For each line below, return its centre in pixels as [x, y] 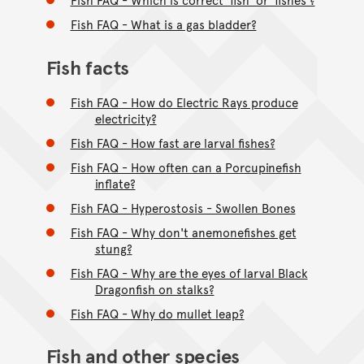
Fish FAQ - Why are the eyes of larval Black [189, 272]
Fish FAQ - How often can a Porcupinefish [186, 167]
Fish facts [88, 67]
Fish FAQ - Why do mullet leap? [157, 313]
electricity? [126, 118]
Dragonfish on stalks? [154, 288]
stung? [113, 248]
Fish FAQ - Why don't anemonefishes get [183, 232]
